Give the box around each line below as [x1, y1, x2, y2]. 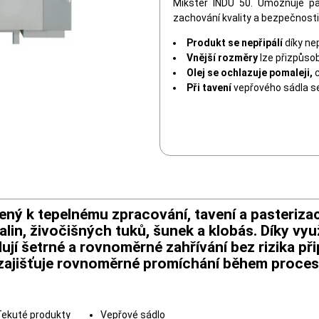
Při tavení [187, 82, 231, 93]
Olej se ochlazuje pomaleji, [187, 67, 313, 78]
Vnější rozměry [187, 52, 258, 63]
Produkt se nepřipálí [187, 37, 283, 48]
